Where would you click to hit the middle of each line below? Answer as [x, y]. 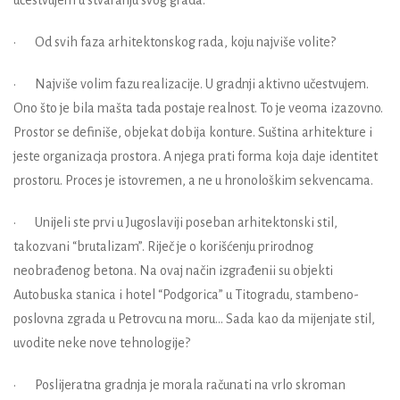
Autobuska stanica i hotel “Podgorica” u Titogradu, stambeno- [186, 294]
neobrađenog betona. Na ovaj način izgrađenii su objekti [173, 270]
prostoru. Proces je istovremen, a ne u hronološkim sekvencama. [193, 180]
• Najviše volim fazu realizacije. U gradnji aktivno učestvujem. [191, 83]
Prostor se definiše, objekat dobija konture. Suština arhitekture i [193, 132]
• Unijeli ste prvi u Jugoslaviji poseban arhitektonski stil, [175, 222]
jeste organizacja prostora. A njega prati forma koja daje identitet [196, 156]
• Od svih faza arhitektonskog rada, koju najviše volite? [175, 42]
